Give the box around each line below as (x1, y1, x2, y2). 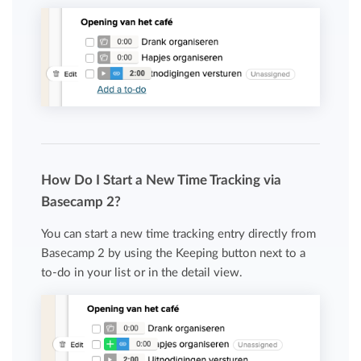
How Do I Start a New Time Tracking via (41, 172, 282, 187)
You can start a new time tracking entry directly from (41, 227, 317, 240)
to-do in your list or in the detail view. (41, 266, 243, 279)
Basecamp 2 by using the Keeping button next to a (41, 247, 306, 259)
